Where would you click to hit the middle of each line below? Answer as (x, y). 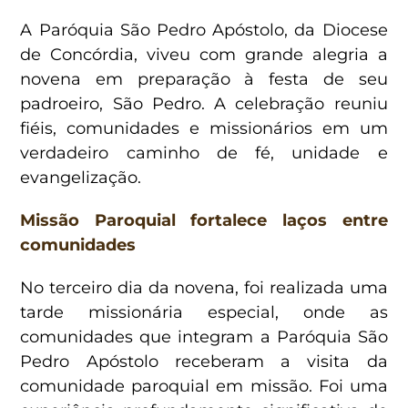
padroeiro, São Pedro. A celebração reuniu (204, 103)
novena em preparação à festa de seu (204, 79)
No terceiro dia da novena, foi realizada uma (204, 287)
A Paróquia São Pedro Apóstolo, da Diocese (204, 30)
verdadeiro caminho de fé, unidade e (204, 153)
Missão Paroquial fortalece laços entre (204, 220)
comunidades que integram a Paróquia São (204, 337)
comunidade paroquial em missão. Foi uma (204, 386)
